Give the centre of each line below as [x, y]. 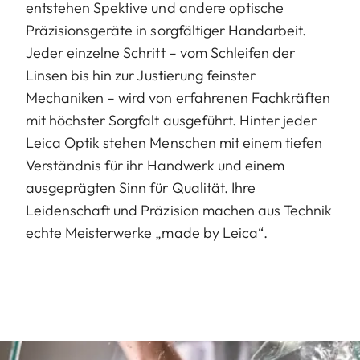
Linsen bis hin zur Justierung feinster [141, 75]
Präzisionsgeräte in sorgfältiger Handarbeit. [166, 30]
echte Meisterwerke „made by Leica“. [147, 232]
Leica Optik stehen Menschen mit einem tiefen [174, 142]
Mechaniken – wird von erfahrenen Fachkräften [178, 97]
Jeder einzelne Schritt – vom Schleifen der [161, 52]
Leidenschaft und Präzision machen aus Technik [179, 210]
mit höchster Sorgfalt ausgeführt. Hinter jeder [172, 120]
